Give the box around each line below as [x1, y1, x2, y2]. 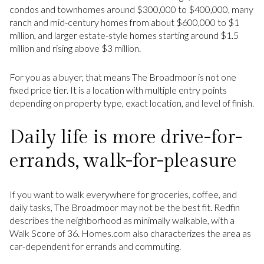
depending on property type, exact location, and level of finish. [9, 97, 254, 108]
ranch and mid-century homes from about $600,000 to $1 [9, 16, 239, 28]
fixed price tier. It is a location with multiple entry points [9, 84, 227, 95]
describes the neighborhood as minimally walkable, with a [9, 214, 235, 226]
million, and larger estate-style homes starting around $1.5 [9, 29, 239, 41]
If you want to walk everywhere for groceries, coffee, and [9, 189, 237, 200]
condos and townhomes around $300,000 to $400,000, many [9, 4, 253, 15]
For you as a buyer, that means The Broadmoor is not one [9, 71, 236, 82]
